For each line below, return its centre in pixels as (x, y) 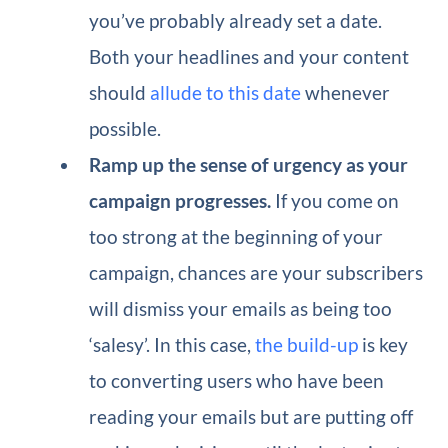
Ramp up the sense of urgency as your (249, 164)
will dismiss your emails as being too (241, 308)
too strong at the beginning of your (236, 236)
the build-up (307, 344)
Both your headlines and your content (249, 56)
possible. (125, 128)
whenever (346, 92)
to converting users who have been (237, 380)
